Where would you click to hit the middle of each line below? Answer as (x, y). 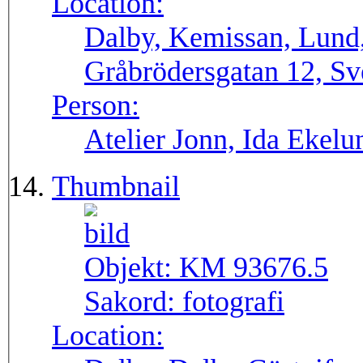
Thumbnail (116, 187)
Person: (96, 106)
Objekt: (132, 268)
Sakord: (133, 302)
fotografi (233, 302)
